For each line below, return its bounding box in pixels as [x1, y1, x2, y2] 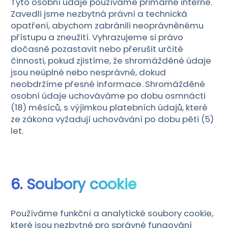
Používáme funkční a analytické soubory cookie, [10, 207, 213, 219]
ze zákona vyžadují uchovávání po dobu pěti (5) [10, 113, 214, 126]
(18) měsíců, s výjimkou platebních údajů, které [10, 101, 208, 114]
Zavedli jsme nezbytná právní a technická [10, 8, 187, 20]
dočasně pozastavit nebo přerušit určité [10, 43, 183, 55]
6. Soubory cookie [10, 174, 136, 194]
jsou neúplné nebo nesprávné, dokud [10, 66, 166, 79]
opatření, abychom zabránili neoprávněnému [10, 19, 204, 32]
